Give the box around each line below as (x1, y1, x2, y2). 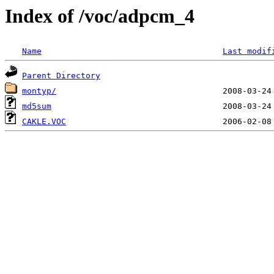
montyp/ (22, 86, 56, 96)
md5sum (22, 102, 51, 111)
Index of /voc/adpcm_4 (5, 5, 194, 27)
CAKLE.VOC (22, 117, 66, 127)
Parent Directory (22, 71, 100, 81)
